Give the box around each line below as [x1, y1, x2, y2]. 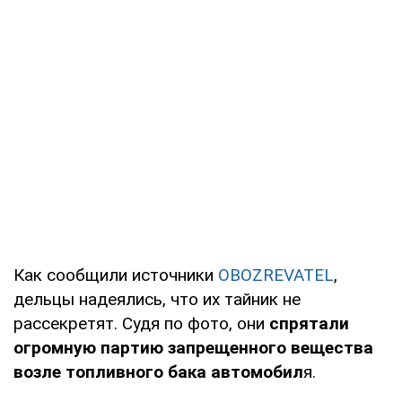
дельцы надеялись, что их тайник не [13, 288, 301, 310]
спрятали [269, 312, 349, 334]
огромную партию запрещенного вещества [13, 336, 373, 358]
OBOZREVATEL [218, 264, 334, 285]
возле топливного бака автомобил [13, 361, 303, 382]
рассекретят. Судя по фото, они [13, 312, 269, 334]
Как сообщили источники [13, 264, 218, 285]
